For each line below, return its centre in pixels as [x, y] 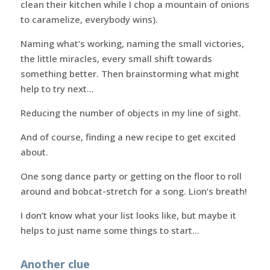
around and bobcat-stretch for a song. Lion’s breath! [133, 191]
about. [34, 152]
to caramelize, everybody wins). [89, 19]
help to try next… [57, 88]
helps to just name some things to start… [110, 230]
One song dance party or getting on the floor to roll [131, 176]
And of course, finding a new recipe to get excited [128, 137]
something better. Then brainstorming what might [130, 73]
